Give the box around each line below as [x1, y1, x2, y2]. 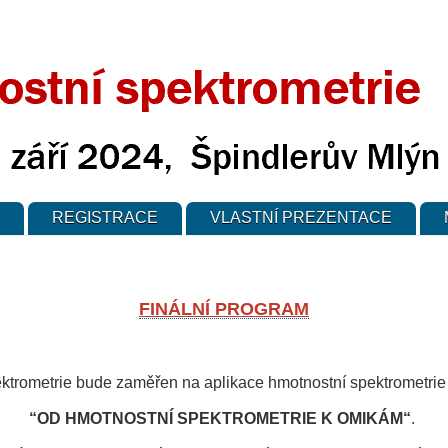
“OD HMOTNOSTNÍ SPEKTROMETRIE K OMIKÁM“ [29, 409, 411, 427]
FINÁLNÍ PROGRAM [139, 298, 309, 319]
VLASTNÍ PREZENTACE [210, 209, 392, 227]
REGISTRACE [52, 209, 158, 227]
